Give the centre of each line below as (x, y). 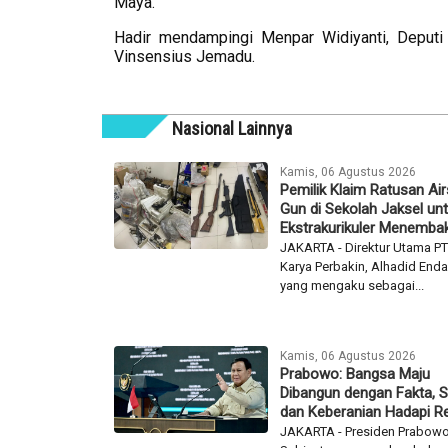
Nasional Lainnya (232, 129)
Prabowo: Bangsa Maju (355, 374)
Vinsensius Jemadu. (186, 57)
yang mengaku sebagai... (352, 286)
